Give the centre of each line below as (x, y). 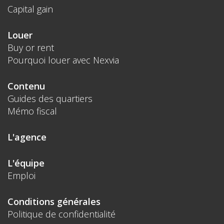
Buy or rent (31, 47)
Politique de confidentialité (61, 214)
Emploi (21, 175)
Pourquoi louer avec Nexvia (63, 60)
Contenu (26, 86)
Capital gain (30, 9)
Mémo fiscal (32, 111)
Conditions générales (54, 201)
